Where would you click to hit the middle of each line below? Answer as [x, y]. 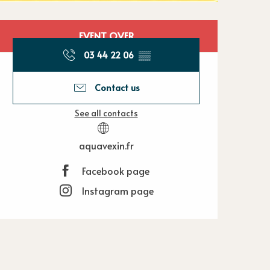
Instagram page [118, 191]
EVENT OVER [106, 36]
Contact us [120, 88]
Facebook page [116, 171]
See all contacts [106, 113]
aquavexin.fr [106, 145]
